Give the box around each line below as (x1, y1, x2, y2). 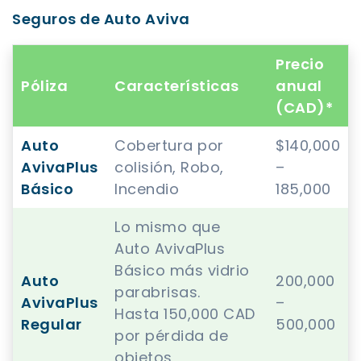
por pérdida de (114, 326, 228, 346)
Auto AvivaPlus (114, 239, 225, 259)
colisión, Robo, (114, 157, 224, 178)
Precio (276, 54, 324, 75)
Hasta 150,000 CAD (114, 304, 255, 325)
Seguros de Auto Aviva (12, 9, 190, 30)
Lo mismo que (114, 217, 220, 238)
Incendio (114, 179, 179, 200)
